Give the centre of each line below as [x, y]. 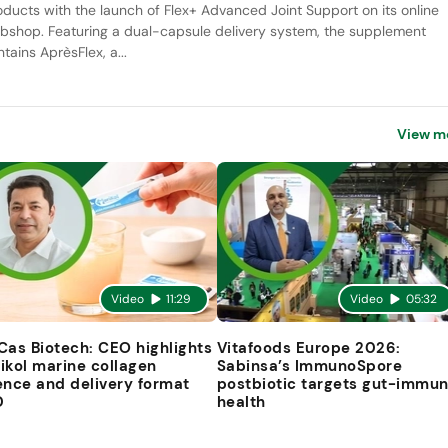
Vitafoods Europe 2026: [308, 347]
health [241, 401]
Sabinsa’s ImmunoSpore [309, 365]
